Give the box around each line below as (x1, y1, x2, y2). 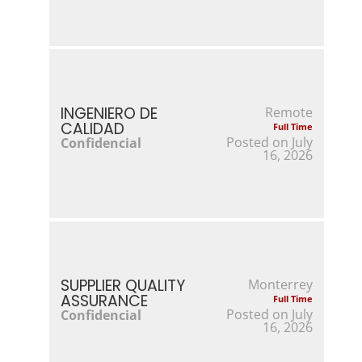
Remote (265, 103, 314, 121)
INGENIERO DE (60, 102, 158, 124)
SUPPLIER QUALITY (60, 274, 185, 297)
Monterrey (248, 275, 314, 293)
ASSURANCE (60, 289, 148, 312)
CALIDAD (60, 117, 124, 140)
